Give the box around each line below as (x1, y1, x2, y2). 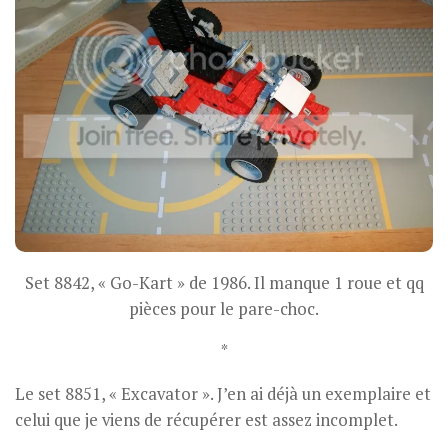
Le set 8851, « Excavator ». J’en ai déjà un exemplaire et (15, 383, 431, 406)
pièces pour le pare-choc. (129, 297, 319, 320)
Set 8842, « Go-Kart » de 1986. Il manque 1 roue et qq (24, 271, 424, 294)
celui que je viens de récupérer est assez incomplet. (15, 409, 398, 432)
